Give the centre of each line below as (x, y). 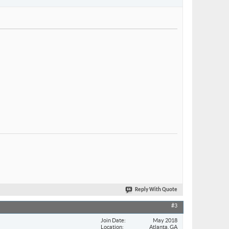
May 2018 (165, 220)
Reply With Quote (156, 190)
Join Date (112, 220)
